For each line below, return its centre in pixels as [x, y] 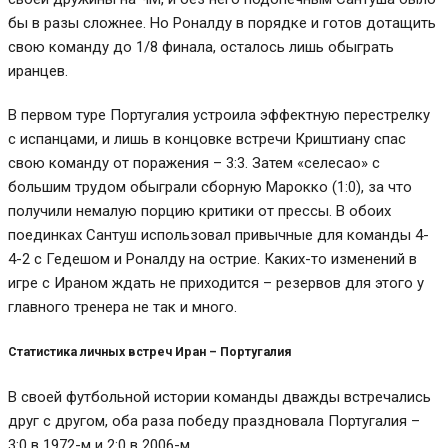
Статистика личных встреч [91, 352]
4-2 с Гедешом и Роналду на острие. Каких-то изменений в [212, 259]
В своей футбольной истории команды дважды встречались [219, 396]
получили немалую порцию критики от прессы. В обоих [199, 211]
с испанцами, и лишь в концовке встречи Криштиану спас [207, 139]
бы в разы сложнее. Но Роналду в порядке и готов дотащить [222, 23]
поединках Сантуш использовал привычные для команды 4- [218, 235]
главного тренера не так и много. [122, 307]
